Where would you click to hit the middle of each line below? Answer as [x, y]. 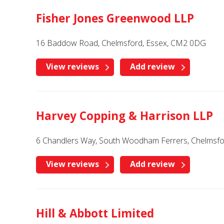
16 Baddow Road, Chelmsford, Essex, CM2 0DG [121, 43]
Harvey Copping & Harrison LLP [124, 116]
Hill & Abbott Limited [95, 213]
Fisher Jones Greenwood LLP [115, 18]
